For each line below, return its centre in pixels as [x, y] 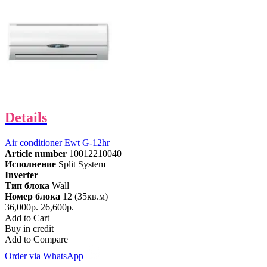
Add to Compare [36, 239]
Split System [82, 164]
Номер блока [32, 196]
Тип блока [27, 185]
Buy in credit [29, 228]
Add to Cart [27, 218]
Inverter [21, 175]
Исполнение [30, 164]
